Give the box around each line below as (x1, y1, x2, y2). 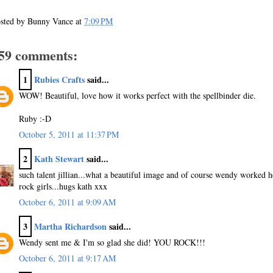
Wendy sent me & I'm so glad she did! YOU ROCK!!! (19, 236, 205, 248)
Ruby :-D (19, 112, 51, 124)
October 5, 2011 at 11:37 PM (19, 128, 119, 140)
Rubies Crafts (34, 73, 85, 86)
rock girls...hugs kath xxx (19, 180, 107, 192)
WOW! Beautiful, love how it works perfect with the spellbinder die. (19, 89, 256, 101)
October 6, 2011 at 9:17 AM (19, 252, 116, 264)
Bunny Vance (27, 15, 73, 27)
